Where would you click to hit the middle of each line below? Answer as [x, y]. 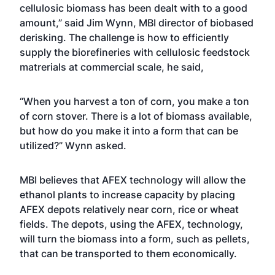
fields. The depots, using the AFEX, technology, [131, 224]
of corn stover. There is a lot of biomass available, [136, 116]
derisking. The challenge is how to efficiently [124, 37]
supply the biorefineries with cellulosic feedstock [135, 52]
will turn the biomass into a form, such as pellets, [135, 239]
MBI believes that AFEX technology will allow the [133, 180]
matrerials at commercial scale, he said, [112, 67]
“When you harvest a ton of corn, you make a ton [134, 101]
